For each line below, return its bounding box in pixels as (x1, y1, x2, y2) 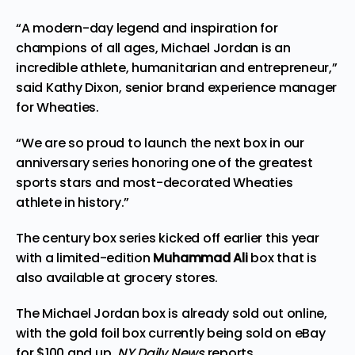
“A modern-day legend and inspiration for (16, 18, 278, 37)
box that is (247, 248, 317, 267)
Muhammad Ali (153, 248, 248, 267)
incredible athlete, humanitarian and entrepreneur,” (16, 58, 338, 77)
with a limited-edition (16, 248, 154, 267)
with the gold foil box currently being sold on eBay (16, 323, 326, 342)
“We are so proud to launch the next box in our (16, 133, 304, 152)
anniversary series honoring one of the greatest (16, 153, 313, 172)
